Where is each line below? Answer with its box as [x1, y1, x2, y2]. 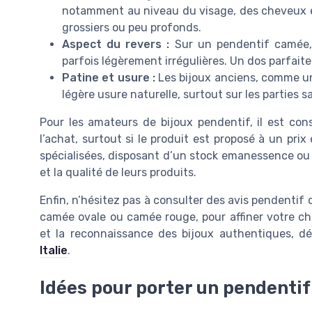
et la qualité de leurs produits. [40, 166, 196, 180]
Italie [40, 244, 68, 258]
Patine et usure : [62, 71, 155, 85]
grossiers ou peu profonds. [62, 21, 201, 35]
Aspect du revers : [62, 38, 170, 52]
